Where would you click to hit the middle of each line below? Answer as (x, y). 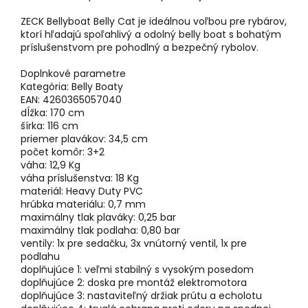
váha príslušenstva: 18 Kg (80, 178)
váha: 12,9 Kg (51, 165)
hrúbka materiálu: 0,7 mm (83, 205)
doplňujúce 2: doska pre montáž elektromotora (134, 283)
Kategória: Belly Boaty (72, 87)
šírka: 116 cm (49, 126)
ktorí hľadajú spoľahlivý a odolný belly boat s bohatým (151, 35)
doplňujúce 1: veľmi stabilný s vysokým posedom (137, 270)
